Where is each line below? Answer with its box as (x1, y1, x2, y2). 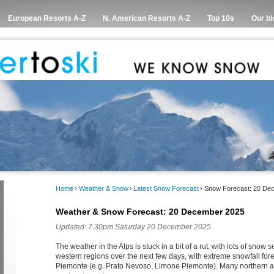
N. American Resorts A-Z (103, 14, 190, 23)
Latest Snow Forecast (133, 185, 199, 192)
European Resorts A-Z (8, 14, 86, 23)
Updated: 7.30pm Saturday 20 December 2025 (56, 223, 211, 232)
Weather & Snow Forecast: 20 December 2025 (56, 207, 245, 217)
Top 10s (207, 14, 234, 23)
